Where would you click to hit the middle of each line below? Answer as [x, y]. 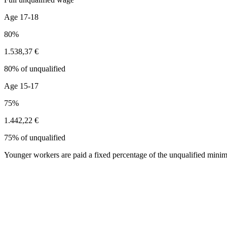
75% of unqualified [35, 137]
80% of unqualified [35, 68]
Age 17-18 [21, 17]
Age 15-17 [21, 86]
